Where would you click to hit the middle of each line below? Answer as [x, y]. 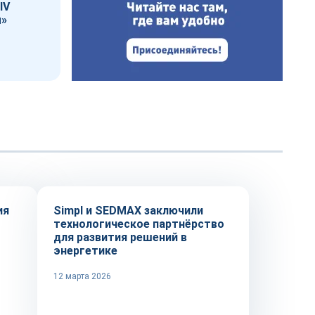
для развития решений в [120, 237]
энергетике [85, 251]
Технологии [85, 161]
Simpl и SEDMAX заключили [128, 211]
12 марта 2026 [82, 276]
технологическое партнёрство [139, 224]
